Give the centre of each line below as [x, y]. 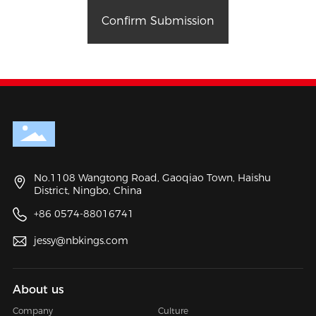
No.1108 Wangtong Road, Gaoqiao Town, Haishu [152, 177]
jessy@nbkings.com [81, 240]
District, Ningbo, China [87, 190]
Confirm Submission [158, 20]
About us [38, 289]
